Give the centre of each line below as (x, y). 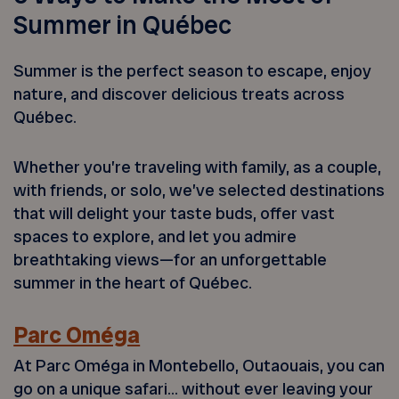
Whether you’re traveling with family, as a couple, (198, 167)
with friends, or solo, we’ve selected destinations (199, 191)
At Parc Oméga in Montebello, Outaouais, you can (199, 366)
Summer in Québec (123, 26)
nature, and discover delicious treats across (179, 94)
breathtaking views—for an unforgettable (171, 260)
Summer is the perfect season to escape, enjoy (193, 70)
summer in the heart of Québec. (133, 283)
